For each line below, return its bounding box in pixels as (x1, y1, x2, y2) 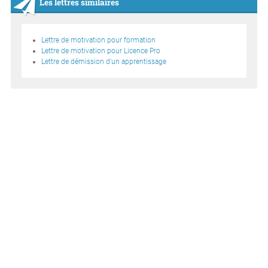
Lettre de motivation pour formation (41, 36, 156, 45)
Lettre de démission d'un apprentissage (41, 57, 167, 66)
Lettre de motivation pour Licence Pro (41, 47, 161, 56)
